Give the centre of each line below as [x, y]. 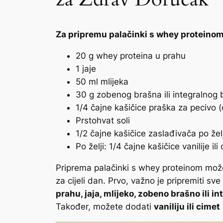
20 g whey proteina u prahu [131, 56]
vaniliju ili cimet [187, 206]
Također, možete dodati [105, 206]
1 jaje [86, 68]
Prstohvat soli [103, 120]
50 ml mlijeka [102, 81]
